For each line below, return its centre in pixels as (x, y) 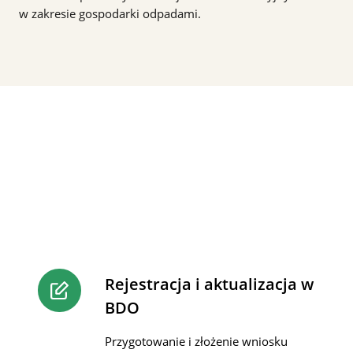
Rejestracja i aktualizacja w (209, 284)
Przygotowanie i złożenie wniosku (196, 341)
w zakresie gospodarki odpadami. (110, 13)
